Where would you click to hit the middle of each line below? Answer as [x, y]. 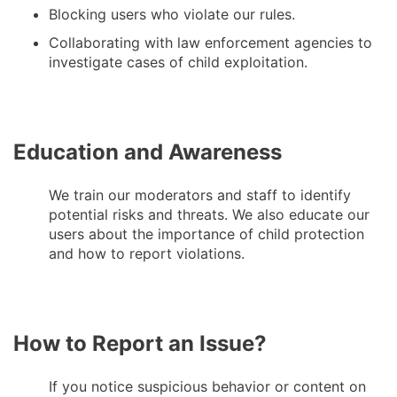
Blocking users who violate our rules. [172, 15]
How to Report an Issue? [140, 343]
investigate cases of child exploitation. [178, 62]
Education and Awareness [148, 152]
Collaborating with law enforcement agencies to [210, 43]
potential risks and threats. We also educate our [209, 214]
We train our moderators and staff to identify [200, 195]
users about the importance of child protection [206, 234]
